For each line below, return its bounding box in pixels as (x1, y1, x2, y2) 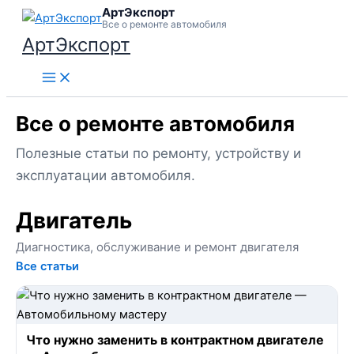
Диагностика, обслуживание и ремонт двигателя (16, 239, 299, 254)
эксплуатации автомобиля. (16, 168, 195, 183)
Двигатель (16, 207, 132, 234)
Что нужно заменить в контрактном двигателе (26, 332, 324, 348)
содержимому (6, 46, 87, 60)
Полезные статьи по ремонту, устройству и (16, 145, 301, 161)
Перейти (6, 8, 54, 22)
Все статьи (16, 259, 79, 273)
